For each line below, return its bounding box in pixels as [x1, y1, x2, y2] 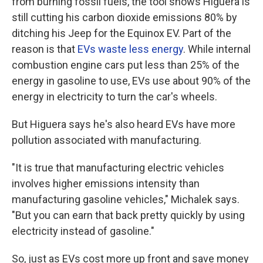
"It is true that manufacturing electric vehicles [12, 161, 224, 174]
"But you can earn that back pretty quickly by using [12, 209, 245, 222]
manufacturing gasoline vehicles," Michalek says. [12, 193, 240, 206]
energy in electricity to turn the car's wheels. [12, 90, 217, 103]
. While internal [183, 43, 251, 56]
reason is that [12, 43, 77, 56]
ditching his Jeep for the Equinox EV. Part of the [12, 27, 231, 40]
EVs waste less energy [77, 43, 183, 56]
